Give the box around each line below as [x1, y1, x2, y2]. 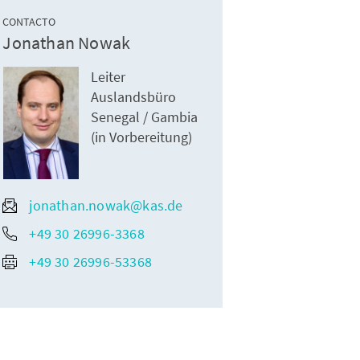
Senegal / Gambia [91, 108, 198, 127]
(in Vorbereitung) [91, 128, 193, 147]
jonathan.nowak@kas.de [29, 196, 183, 215]
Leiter [91, 67, 126, 87]
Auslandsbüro [91, 88, 177, 107]
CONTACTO [2, 14, 56, 30]
